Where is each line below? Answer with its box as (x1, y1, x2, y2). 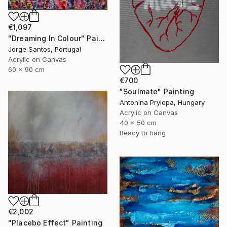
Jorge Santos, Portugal (8, 45, 81, 53)
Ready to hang (120, 128, 166, 137)
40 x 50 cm (120, 118, 157, 127)
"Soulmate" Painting (120, 87, 195, 96)
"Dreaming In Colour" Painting (98, 33, 105, 43)
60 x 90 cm (8, 65, 45, 73)
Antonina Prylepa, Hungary (120, 98, 205, 106)
